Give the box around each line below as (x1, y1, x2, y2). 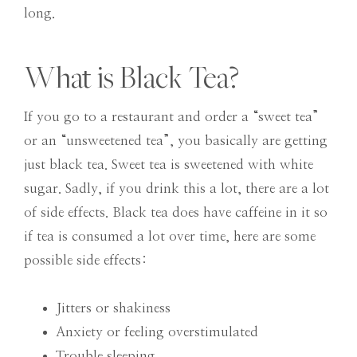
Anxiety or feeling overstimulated (56, 324, 258, 339)
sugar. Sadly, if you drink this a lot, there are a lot (24, 181, 329, 195)
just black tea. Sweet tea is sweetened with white (24, 157, 313, 171)
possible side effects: (24, 253, 147, 267)
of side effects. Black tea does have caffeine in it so (24, 205, 328, 219)
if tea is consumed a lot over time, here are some (24, 229, 316, 243)
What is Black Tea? (24, 57, 239, 96)
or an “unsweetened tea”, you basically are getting (24, 133, 328, 147)
